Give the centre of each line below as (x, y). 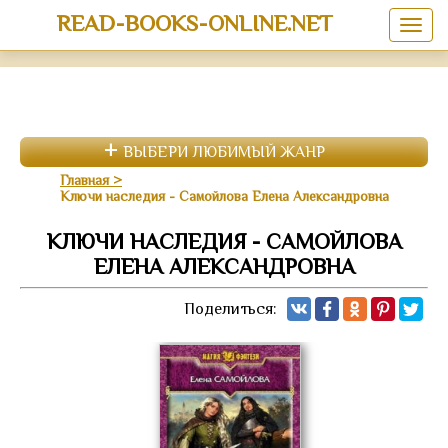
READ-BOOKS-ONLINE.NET (194, 23)
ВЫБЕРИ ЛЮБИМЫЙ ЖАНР (224, 152)
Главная (84, 180)
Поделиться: (230, 309)
